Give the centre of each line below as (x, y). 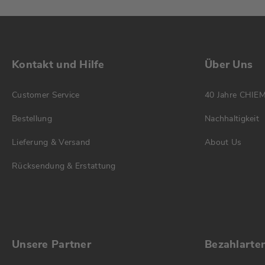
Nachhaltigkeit (232, 119)
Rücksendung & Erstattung (64, 166)
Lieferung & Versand (51, 142)
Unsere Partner (51, 244)
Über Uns (229, 64)
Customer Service (46, 95)
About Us (223, 142)
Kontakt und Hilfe (58, 64)
